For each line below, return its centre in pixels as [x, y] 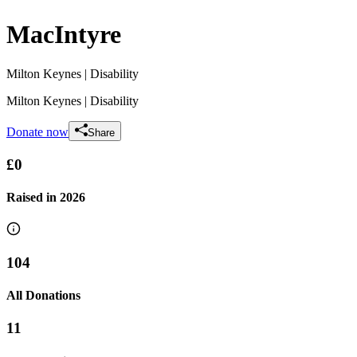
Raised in [33, 197]
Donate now [37, 131]
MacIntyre [64, 35]
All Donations [43, 296]
